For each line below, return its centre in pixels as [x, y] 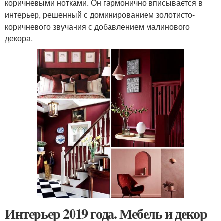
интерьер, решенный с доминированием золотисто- [100, 14]
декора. [19, 38]
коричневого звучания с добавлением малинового [97, 26]
